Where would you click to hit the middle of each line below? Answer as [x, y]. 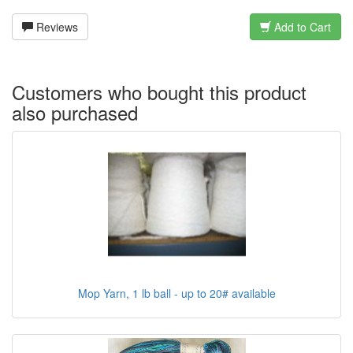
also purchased [75, 112]
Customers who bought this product [159, 91]
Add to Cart [301, 26]
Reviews [56, 26]
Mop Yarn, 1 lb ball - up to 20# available [176, 293]
